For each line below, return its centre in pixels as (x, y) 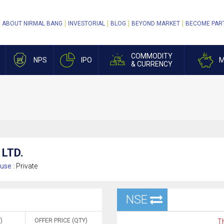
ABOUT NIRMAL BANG (32, 23)
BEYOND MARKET (156, 23)
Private (27, 166)
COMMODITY (152, 56)
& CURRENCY (152, 64)
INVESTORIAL (86, 23)
